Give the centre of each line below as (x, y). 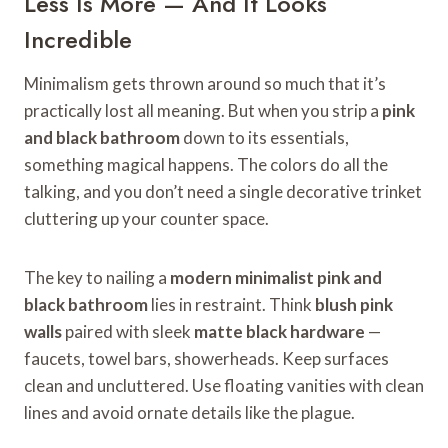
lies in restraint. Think (231, 304)
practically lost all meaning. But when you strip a (203, 110)
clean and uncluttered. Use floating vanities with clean (224, 385)
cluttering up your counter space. (146, 218)
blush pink (354, 304)
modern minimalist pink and (276, 277)
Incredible (78, 39)
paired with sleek (128, 331)
